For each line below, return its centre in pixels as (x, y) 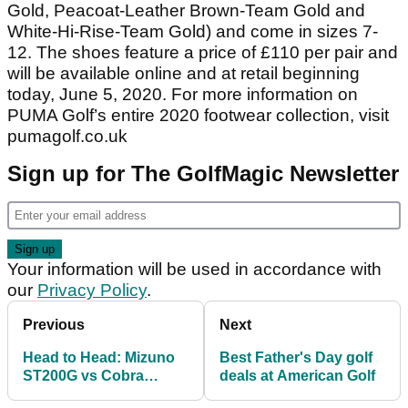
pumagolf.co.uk (67, 136)
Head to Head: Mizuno (99, 357)
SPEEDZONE (69, 393)
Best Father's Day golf (296, 357)
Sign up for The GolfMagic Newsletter (203, 173)
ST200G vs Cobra (83, 375)
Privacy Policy (92, 290)
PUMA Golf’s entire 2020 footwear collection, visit (198, 115)
